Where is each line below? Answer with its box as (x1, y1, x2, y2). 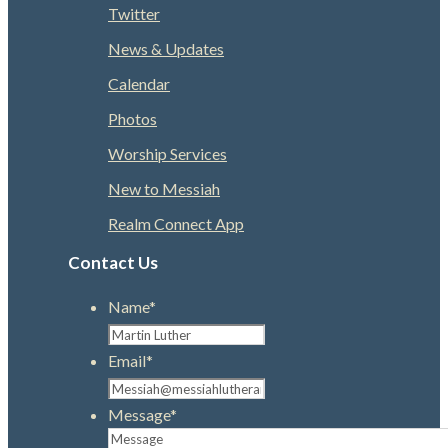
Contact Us (68, 251, 158, 273)
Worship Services (108, 143, 227, 163)
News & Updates (108, 38, 224, 58)
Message (108, 404, 170, 424)
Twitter (108, 3, 160, 23)
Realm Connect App (108, 213, 244, 233)
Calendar (108, 73, 170, 93)
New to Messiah (108, 178, 220, 198)
